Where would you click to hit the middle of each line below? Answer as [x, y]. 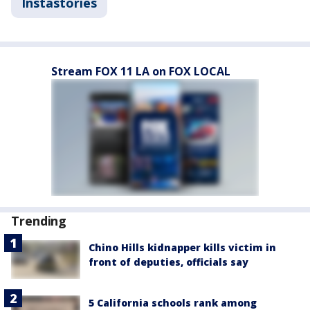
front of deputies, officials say [168, 262]
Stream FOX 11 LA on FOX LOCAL [141, 71]
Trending [39, 221]
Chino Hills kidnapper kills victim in [182, 247]
